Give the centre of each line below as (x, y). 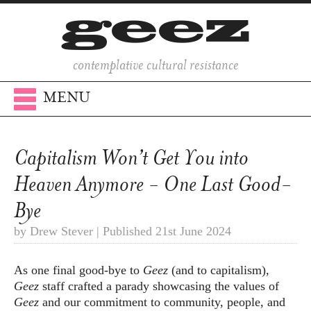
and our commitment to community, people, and (162, 302)
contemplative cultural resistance (155, 65)
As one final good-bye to (78, 270)
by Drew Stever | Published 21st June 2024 (123, 232)
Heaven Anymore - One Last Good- (153, 184)
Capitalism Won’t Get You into (131, 158)
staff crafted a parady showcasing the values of (159, 286)
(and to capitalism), (219, 270)
